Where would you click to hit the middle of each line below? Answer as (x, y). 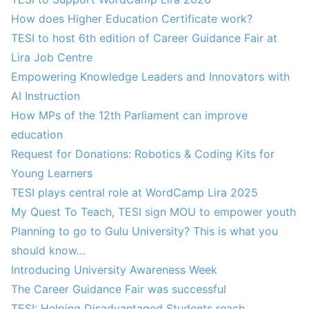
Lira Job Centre (52, 57)
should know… (48, 250)
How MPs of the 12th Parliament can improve (129, 115)
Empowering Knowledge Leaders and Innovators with (150, 76)
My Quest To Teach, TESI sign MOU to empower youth (153, 211)
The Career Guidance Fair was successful (119, 289)
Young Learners (52, 173)
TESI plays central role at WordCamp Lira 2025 (134, 192)
